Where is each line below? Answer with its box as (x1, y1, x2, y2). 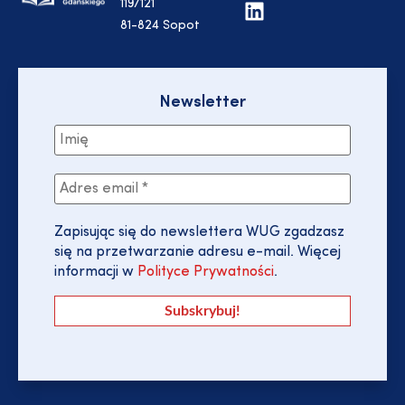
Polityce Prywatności (134, 265, 274, 280)
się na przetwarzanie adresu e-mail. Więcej (54, 245, 341, 260)
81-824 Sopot (120, 18, 201, 33)
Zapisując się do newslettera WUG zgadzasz (54, 225, 344, 240)
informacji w (54, 265, 134, 280)
